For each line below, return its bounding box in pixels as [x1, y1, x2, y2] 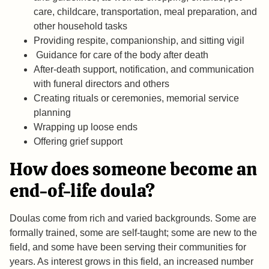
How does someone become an [10, 157, 257, 181]
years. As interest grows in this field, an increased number [10, 256, 253, 267]
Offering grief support [34, 136, 122, 147]
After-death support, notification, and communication [34, 64, 254, 75]
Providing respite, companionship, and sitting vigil [34, 35, 244, 46]
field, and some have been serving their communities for [10, 242, 246, 253]
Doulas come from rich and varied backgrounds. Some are [10, 213, 256, 224]
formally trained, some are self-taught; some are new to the [10, 228, 257, 238]
